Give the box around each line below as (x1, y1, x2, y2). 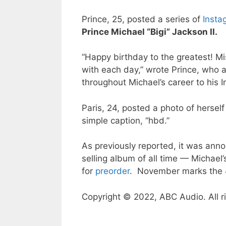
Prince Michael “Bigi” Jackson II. (82, 26, 217, 37)
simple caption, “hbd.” (82, 115, 169, 126)
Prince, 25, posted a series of (82, 14, 203, 24)
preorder (95, 166, 130, 177)
